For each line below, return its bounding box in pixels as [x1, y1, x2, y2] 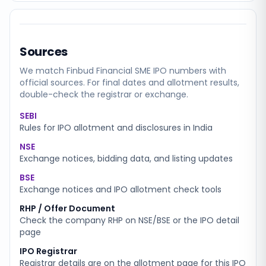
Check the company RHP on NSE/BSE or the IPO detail [20, 214, 239, 226]
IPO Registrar [20, 245, 77, 257]
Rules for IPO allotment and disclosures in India [20, 122, 213, 134]
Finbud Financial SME [66, 65, 151, 77]
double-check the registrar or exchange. [20, 88, 188, 100]
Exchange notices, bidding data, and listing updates [20, 153, 233, 164]
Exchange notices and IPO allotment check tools [20, 183, 221, 195]
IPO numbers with [151, 65, 226, 77]
